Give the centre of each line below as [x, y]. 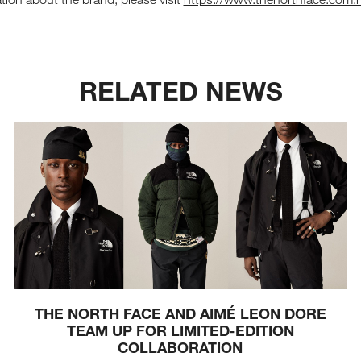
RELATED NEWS [180, 90]
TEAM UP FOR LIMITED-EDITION [180, 331]
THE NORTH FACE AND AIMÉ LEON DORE [180, 314]
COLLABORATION [180, 348]
